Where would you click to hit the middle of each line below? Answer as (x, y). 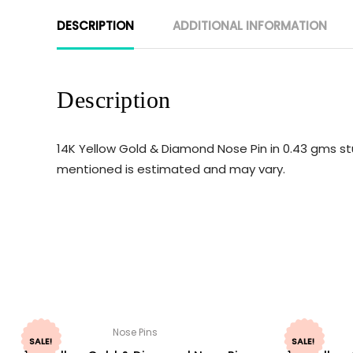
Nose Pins (136, 333)
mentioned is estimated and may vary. (171, 169)
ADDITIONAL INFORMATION (250, 25)
